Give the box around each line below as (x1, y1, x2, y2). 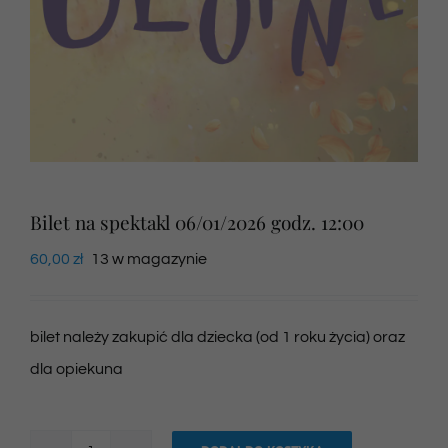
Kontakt (19, 190, 64, 205)
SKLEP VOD (19, 124, 89, 139)
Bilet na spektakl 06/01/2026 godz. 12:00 (30, 209, 364, 236)
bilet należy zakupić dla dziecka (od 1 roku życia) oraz (30, 329, 405, 346)
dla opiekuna (30, 361, 123, 378)
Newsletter (19, 58, 82, 73)
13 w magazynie (91, 251, 207, 268)
